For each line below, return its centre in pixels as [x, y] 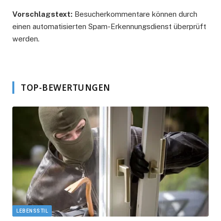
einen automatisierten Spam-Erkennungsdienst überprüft [109, 27]
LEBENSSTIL [32, 211]
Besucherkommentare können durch [135, 14]
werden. [26, 39]
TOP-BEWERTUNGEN [66, 87]
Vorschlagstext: [42, 14]
